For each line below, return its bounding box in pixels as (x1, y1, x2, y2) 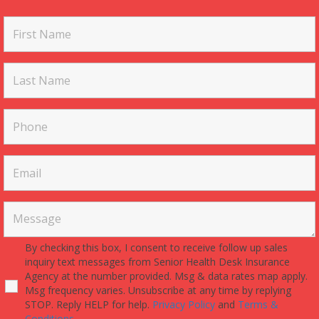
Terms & (238, 297, 278, 311)
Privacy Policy (152, 297, 218, 311)
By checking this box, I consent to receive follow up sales (25, 240, 288, 254)
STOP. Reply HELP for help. (25, 297, 152, 311)
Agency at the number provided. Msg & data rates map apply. (25, 268, 308, 283)
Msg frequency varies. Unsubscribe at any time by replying (25, 283, 291, 297)
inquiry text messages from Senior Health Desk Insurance (25, 254, 290, 268)
